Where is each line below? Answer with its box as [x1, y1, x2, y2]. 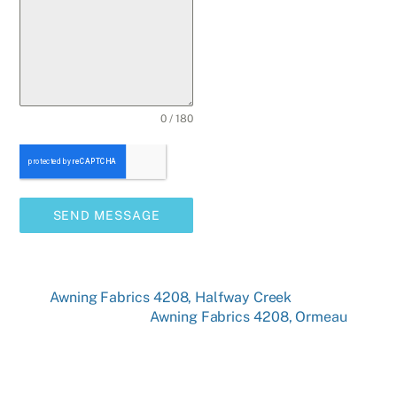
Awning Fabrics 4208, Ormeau [150, 307, 347, 325]
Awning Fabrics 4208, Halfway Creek [50, 288, 292, 306]
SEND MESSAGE [52, 207, 160, 222]
